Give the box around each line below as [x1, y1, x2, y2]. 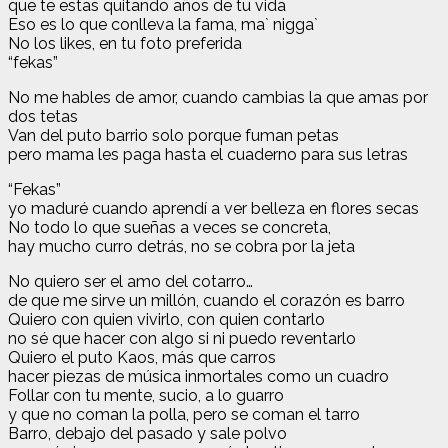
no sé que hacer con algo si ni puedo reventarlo [8, 328, 356, 348]
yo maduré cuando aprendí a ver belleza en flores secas [8, 198, 419, 218]
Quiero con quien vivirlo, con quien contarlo [8, 309, 325, 329]
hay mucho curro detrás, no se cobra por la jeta [8, 236, 355, 256]
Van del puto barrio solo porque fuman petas [8, 125, 339, 145]
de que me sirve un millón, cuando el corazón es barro [8, 290, 405, 310]
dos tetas [8, 106, 78, 126]
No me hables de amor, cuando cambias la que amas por [8, 87, 428, 107]
